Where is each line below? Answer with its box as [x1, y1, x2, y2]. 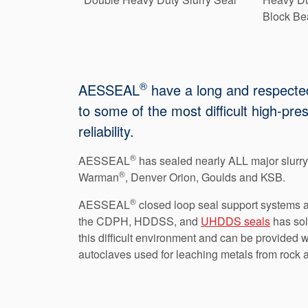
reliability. [78, 120, 134, 141]
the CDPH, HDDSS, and [78, 212, 201, 229]
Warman [78, 168, 119, 185]
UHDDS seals [201, 212, 270, 229]
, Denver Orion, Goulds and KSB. [125, 168, 285, 185]
